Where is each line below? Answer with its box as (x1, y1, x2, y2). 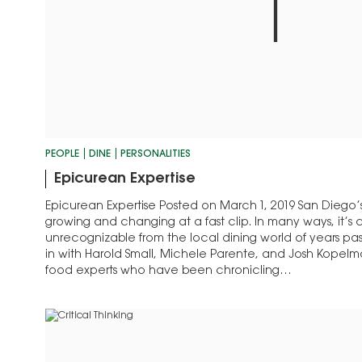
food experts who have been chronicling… (45, 266, 292, 278)
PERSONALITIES (120, 149, 191, 160)
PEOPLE (45, 149, 79, 160)
